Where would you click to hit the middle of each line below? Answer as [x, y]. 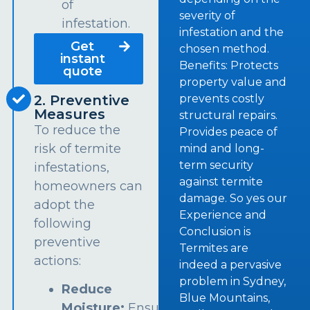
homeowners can [89, 186]
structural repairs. [229, 115]
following [63, 224]
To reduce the [77, 130]
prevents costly [222, 98]
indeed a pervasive [231, 264]
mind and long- [222, 148]
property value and [233, 82]
